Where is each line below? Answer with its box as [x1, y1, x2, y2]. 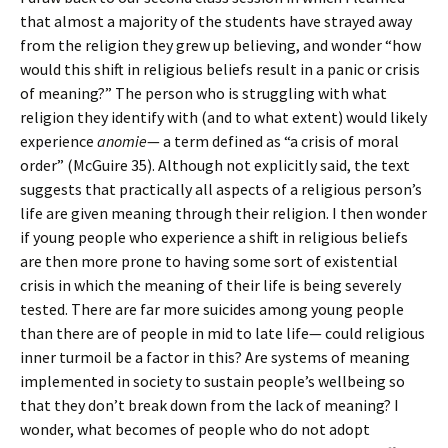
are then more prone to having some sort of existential [20, 251, 398, 271]
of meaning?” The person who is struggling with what [20, 83, 387, 103]
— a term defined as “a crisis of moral [147, 131, 399, 151]
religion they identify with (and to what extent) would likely [20, 107, 427, 127]
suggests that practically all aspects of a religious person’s [20, 179, 422, 199]
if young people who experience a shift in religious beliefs [20, 227, 408, 247]
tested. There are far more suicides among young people [20, 299, 404, 319]
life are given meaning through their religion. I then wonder [20, 203, 427, 223]
